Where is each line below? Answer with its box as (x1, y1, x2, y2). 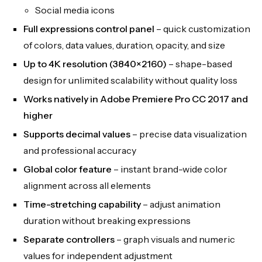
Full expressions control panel (23, 22, 154, 35)
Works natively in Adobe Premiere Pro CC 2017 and (23, 92, 248, 105)
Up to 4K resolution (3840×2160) (23, 57, 167, 70)
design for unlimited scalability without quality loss (23, 74, 237, 86)
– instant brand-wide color (112, 163, 227, 175)
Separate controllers (23, 233, 115, 245)
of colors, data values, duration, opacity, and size (23, 39, 225, 51)
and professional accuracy (23, 144, 136, 156)
